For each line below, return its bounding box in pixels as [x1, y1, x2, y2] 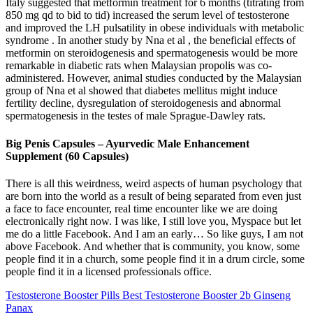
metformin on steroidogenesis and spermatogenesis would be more [6, 47, 298, 59]
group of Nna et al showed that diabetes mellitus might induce [6, 85, 277, 97]
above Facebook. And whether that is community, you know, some [6, 240, 300, 252]
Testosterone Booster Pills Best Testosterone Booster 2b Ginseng [6, 289, 291, 301]
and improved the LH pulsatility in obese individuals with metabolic [6, 22, 304, 34]
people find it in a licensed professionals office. [6, 265, 212, 277]
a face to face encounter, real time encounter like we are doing [6, 202, 277, 214]
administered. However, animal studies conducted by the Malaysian [6, 72, 302, 85]
